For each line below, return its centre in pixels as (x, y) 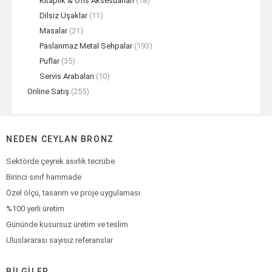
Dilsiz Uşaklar (63, 15)
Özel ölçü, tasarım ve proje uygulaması (73, 193)
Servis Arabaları (67, 76)
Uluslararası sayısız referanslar (59, 240)
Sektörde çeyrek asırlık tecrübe (60, 161)
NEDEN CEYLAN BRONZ (60, 139)
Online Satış (48, 91)
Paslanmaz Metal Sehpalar (86, 46)
